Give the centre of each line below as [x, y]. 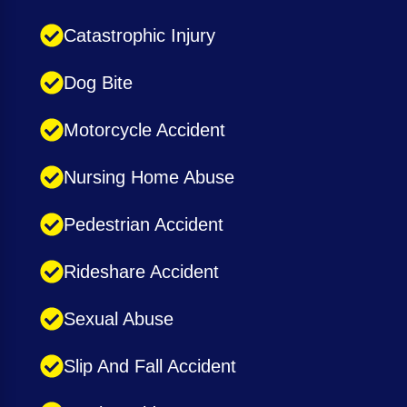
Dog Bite [98, 83]
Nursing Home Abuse [149, 178]
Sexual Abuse [119, 319]
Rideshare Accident [141, 272]
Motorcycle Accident [144, 130]
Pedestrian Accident [144, 225]
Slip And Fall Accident [150, 367]
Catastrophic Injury [139, 36]
